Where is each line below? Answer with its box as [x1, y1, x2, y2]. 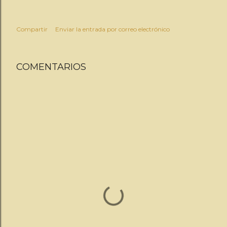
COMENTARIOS [16, 61, 86, 72]
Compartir [16, 25, 48, 33]
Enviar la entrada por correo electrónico [55, 25, 170, 33]
